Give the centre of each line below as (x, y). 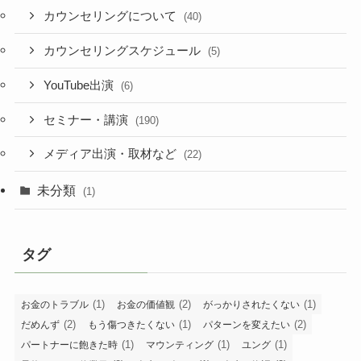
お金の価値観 (145, 305)
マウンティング (179, 345)
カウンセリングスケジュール (124, 51)
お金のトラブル (54, 305)
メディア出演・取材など (112, 154)
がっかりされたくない (251, 305)
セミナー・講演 (88, 120)
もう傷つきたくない (131, 325)
